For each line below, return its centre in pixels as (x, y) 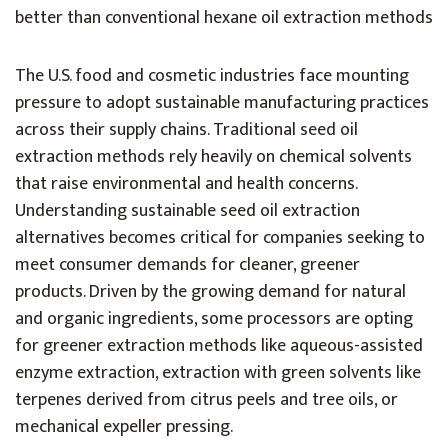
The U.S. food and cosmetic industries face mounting (212, 76)
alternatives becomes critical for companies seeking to (220, 238)
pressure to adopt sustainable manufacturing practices (222, 103)
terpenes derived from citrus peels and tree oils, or (206, 400)
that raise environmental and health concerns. (186, 184)
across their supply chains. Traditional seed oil (186, 130)
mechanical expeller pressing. (124, 427)
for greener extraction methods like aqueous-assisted (219, 346)
